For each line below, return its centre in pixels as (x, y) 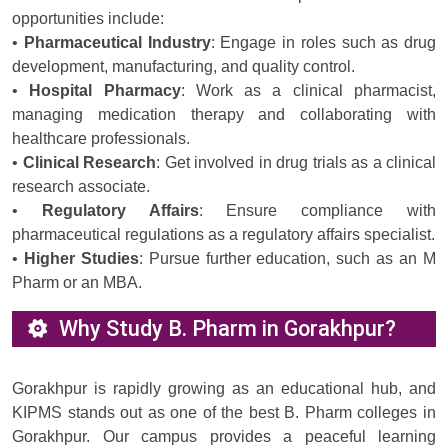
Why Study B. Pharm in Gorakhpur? (227, 329)
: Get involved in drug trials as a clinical (296, 163)
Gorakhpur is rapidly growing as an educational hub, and (224, 389)
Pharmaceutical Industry (117, 43)
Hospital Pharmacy (105, 91)
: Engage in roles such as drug (323, 43)
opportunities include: (88, 19)
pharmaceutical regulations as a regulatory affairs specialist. (223, 235)
